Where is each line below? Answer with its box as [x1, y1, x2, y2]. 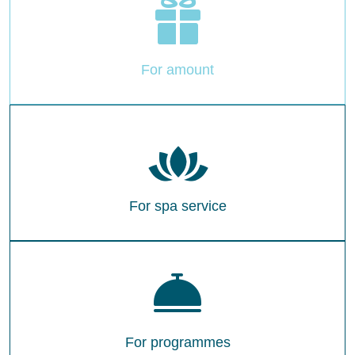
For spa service [128, 198, 227, 215]
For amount [141, 62, 214, 78]
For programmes [124, 334, 231, 351]
